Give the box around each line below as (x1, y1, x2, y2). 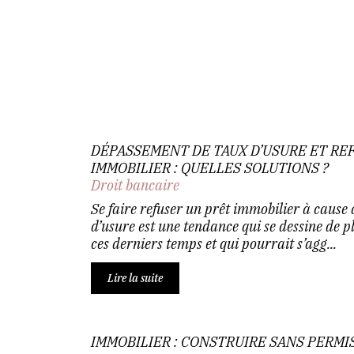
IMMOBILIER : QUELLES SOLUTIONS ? (90, 159, 329, 177)
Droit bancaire (90, 176, 179, 194)
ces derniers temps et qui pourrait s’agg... (90, 235, 337, 253)
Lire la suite (107, 271, 163, 285)
